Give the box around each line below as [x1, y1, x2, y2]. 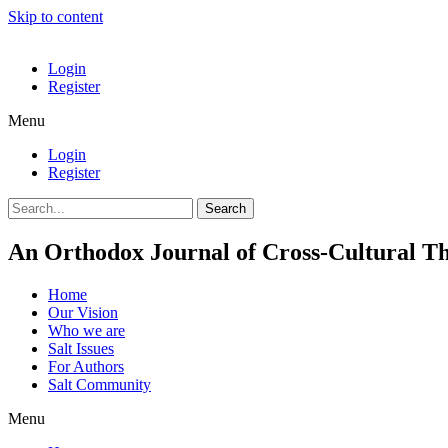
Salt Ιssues [48, 339, 114, 357]
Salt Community [48, 375, 151, 393]
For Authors [48, 357, 124, 375]
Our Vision [48, 303, 118, 321]
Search [205, 201, 246, 216]
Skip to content [8, 8, 103, 25]
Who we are [48, 321, 125, 339]
